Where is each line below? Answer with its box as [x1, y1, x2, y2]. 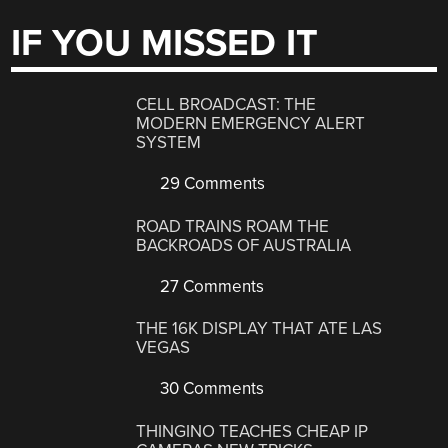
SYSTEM [136, 132, 202, 154]
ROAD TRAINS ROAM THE [136, 215, 330, 237]
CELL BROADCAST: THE [136, 94, 317, 116]
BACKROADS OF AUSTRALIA [136, 234, 352, 256]
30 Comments [156, 378, 265, 400]
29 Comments [156, 173, 266, 195]
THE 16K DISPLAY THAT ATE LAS [136, 318, 383, 340]
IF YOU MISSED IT [11, 20, 319, 66]
